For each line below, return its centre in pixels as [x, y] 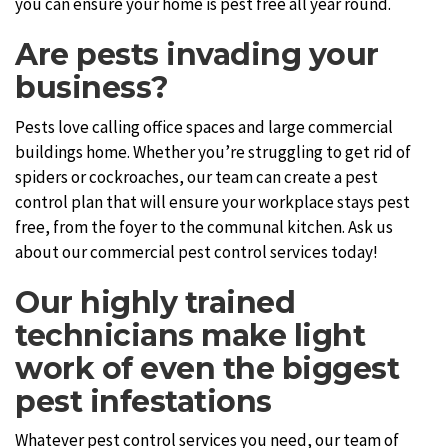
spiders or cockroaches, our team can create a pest [196, 176]
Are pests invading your [197, 54]
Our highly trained [155, 302]
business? [92, 87]
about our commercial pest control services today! [196, 251]
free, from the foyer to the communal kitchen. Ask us [204, 226]
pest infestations [143, 401]
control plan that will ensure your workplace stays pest [212, 201]
